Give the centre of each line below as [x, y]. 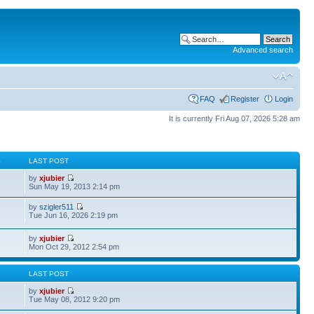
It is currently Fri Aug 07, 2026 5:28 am [234, 118]
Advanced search [263, 50]
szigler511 [57, 207]
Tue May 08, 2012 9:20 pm [75, 299]
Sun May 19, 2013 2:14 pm [75, 186]
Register [245, 98]
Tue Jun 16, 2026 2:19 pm [74, 215]
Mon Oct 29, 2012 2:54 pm [74, 247]
